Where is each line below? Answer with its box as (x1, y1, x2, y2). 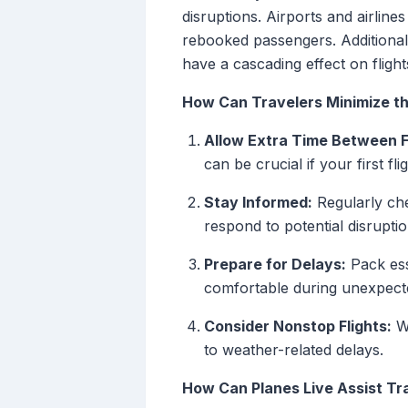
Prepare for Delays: (204, 255, 346, 274)
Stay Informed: (204, 193, 312, 212)
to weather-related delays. (204, 341, 383, 360)
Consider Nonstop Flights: (204, 317, 392, 336)
